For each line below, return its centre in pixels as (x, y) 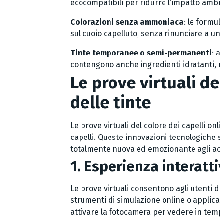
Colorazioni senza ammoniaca (127, 22)
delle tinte (111, 103)
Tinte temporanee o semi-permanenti (141, 53)
